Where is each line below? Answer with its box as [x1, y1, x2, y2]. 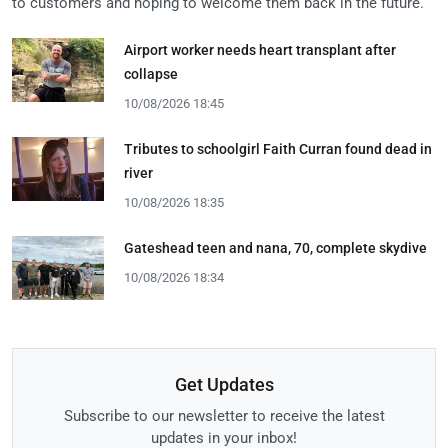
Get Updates [174, 374, 274, 396]
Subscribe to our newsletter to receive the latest [63, 407, 385, 426]
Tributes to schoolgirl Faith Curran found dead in [124, 141, 432, 158]
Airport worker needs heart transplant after [124, 42, 396, 59]
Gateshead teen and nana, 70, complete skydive [124, 240, 427, 257]
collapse [124, 66, 178, 83]
